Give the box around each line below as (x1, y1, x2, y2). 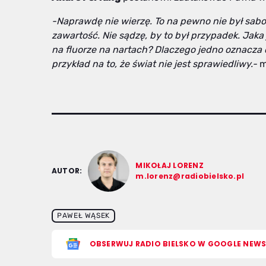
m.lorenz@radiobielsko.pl (135, 170, 245, 181)
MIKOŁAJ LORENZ (135, 160, 204, 170)
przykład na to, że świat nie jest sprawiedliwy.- (52, 58, 259, 69)
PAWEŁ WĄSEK (57, 211, 110, 220)
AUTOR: (52, 165, 83, 176)
